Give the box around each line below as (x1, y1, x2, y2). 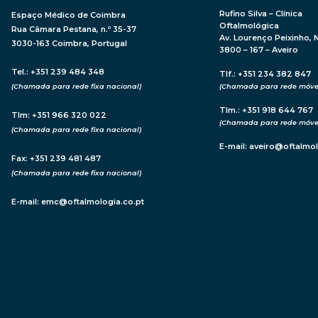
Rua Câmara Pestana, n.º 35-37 (11, 24, 136, 35)
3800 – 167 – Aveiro (219, 45, 299, 55)
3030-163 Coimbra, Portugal (11, 38, 127, 49)
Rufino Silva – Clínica (219, 9, 303, 19)
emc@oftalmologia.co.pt (40, 197, 144, 207)
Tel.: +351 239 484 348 (11, 67, 106, 77)
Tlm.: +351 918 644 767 (219, 105, 314, 116)
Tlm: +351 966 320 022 (11, 110, 106, 121)
